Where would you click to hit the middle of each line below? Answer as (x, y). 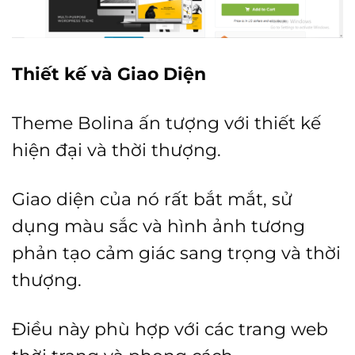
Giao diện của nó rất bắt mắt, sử (152, 198)
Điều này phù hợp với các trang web (170, 328)
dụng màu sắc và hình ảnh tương (158, 225)
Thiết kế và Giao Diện (109, 73)
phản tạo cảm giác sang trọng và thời (176, 252)
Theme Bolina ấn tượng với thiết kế (166, 122)
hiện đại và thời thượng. (116, 149)
